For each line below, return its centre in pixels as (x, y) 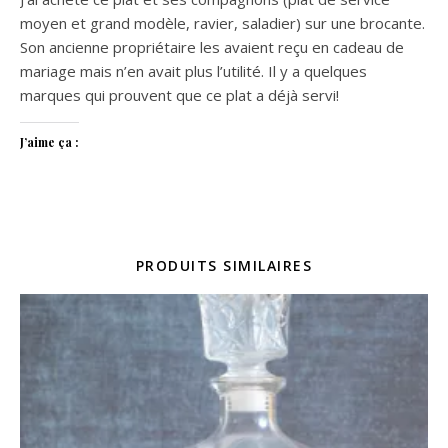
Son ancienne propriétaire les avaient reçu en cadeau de (212, 46)
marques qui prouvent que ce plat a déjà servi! (179, 94)
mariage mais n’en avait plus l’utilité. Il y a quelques (193, 70)
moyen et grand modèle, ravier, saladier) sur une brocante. (222, 22)
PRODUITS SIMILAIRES (224, 265)
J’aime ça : (49, 141)
